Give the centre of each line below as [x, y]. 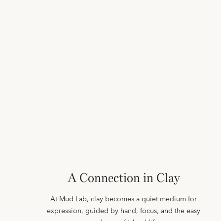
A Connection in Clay [124, 178]
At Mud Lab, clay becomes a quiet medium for [124, 199]
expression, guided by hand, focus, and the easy [124, 211]
